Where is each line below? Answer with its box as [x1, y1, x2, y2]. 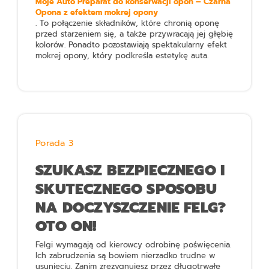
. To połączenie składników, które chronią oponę [35, 17, 220, 29]
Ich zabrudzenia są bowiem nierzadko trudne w [35, 250, 216, 262]
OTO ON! [35, 214, 97, 237]
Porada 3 [35, 136, 73, 150]
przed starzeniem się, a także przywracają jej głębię [35, 28, 234, 40]
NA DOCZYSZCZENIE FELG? [35, 196, 226, 219]
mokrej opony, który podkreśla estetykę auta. [35, 50, 209, 62]
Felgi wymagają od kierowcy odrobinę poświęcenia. [35, 239, 232, 251]
